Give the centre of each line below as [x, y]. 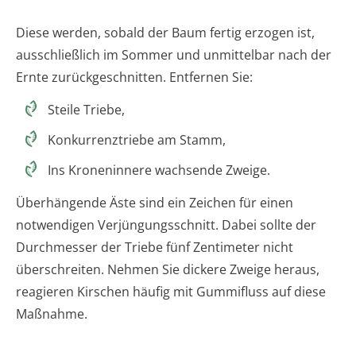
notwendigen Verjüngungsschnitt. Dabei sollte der [166, 224]
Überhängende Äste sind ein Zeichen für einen [155, 202]
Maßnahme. [52, 313]
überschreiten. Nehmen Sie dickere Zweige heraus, [168, 269]
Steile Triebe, [86, 109]
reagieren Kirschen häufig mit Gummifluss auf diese [171, 291]
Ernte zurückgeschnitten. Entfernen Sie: [134, 77]
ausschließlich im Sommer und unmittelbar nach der [174, 54]
